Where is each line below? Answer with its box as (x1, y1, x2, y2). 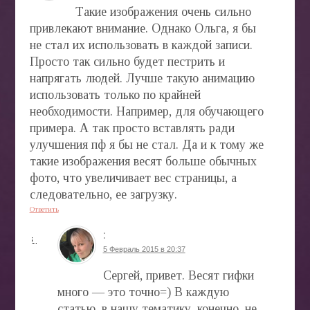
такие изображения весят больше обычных (29, 154, 257, 168)
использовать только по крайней (29, 87, 201, 102)
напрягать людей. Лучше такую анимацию (29, 71, 255, 85)
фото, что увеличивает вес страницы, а (29, 170, 237, 185)
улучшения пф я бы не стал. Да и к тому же (29, 137, 264, 152)
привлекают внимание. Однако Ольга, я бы (29, 21, 256, 35)
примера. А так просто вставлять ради (29, 120, 235, 135)
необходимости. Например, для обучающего (29, 104, 264, 118)
